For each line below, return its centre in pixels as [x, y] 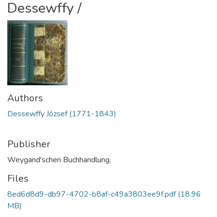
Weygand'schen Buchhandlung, [59, 160]
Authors [25, 98]
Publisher [29, 144]
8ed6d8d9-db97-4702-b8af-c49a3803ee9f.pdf [92, 194]
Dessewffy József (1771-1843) [62, 114]
